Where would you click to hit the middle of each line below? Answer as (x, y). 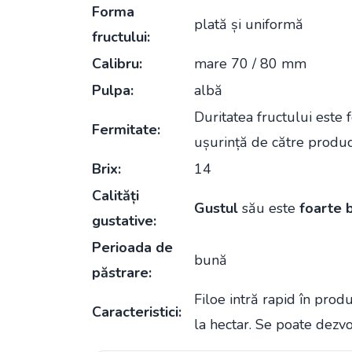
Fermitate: (126, 130)
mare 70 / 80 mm (250, 64)
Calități (115, 196)
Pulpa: (113, 90)
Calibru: (117, 64)
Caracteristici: (137, 312)
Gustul (216, 208)
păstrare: (122, 273)
